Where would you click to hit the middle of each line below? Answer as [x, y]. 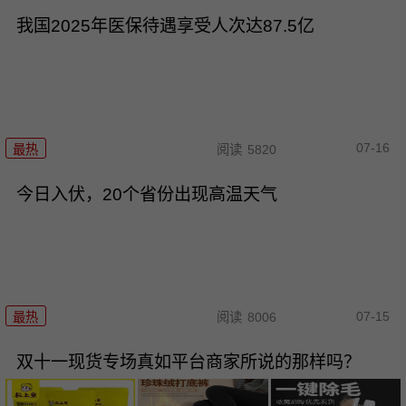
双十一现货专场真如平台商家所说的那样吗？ [188, 362]
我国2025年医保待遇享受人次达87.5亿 [165, 26]
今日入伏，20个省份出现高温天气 [146, 194]
